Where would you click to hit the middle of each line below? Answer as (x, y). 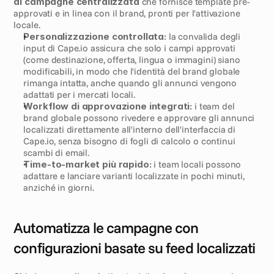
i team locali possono (196, 164)
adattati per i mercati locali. (79, 94)
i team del (213, 106)
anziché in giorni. (59, 187)
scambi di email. (57, 153)
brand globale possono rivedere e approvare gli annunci (139, 118)
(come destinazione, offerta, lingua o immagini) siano (132, 60)
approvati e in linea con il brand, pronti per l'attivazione (127, 13)
